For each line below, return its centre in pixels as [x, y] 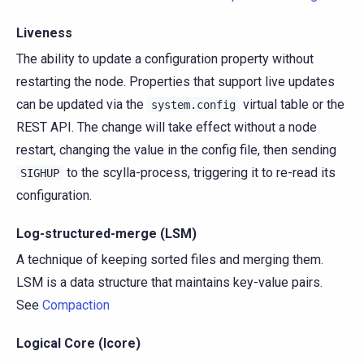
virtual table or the [292, 104]
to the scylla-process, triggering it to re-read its [199, 172]
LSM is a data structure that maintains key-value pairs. [169, 282]
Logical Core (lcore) [78, 343]
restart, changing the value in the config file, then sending [176, 149]
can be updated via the [82, 104]
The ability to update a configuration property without [165, 58]
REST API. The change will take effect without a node [167, 127]
